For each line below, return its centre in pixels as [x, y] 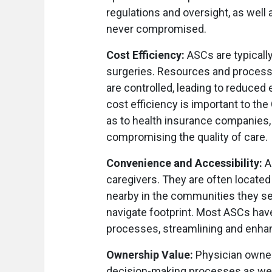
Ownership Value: [151, 255]
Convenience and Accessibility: [185, 163]
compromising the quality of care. [187, 137]
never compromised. [156, 29]
